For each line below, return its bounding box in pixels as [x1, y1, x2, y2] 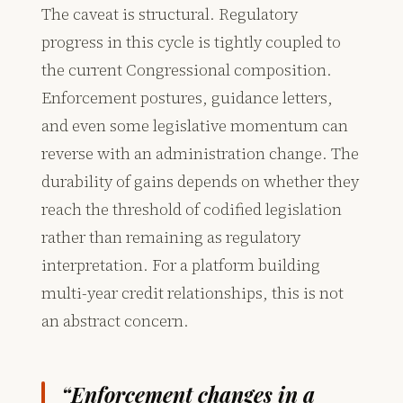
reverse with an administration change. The [41, 142, 360, 166]
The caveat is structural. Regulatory [41, 3, 299, 26]
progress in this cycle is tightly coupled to [41, 31, 342, 54]
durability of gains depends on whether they [41, 170, 360, 193]
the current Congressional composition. [41, 58, 333, 82]
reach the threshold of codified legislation [41, 198, 343, 221]
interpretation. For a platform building [41, 254, 321, 277]
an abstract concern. [41, 309, 190, 333]
